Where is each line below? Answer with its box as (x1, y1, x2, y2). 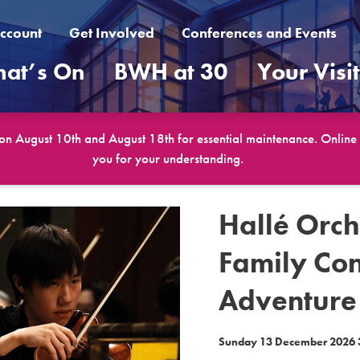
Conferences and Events (181, 23, 337, 42)
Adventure (219, 281, 358, 319)
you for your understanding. (92, 149, 243, 167)
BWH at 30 (114, 57, 228, 87)
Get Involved (68, 23, 154, 42)
